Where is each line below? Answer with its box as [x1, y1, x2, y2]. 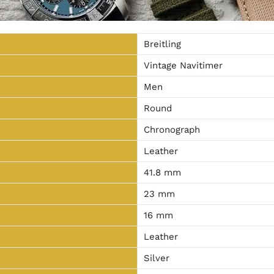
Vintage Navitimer [143, 60, 223, 72]
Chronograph [143, 124, 200, 136]
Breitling [143, 39, 181, 50]
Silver [143, 253, 169, 264]
